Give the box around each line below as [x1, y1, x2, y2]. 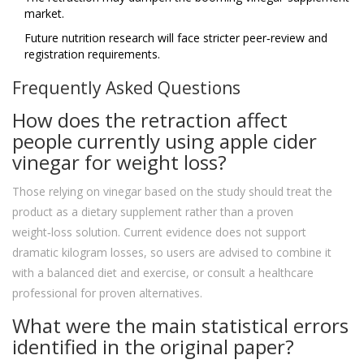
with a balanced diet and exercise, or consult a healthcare [12, 265, 314, 281]
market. [24, 6, 64, 22]
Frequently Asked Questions [12, 76, 240, 100]
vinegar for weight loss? [12, 149, 227, 176]
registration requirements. [24, 46, 160, 63]
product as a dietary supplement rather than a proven [12, 204, 293, 220]
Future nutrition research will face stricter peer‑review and [24, 30, 327, 46]
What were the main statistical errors [12, 312, 349, 340]
